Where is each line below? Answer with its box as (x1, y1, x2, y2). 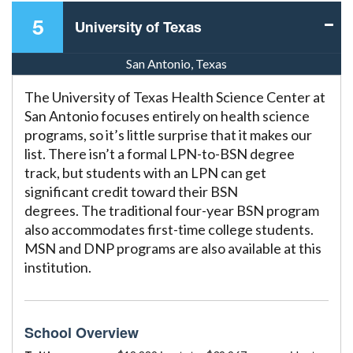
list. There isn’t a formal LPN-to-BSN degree (24, 145, 295, 162)
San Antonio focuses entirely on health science (24, 107, 310, 124)
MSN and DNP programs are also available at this (24, 240, 321, 257)
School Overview (24, 322, 139, 343)
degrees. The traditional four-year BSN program (24, 202, 319, 219)
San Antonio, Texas (126, 56, 227, 71)
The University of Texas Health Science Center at (24, 88, 325, 106)
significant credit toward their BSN (24, 183, 238, 200)
